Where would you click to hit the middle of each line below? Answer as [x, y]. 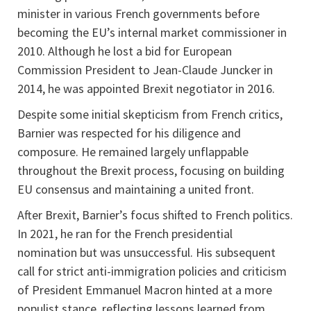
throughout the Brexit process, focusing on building [151, 171]
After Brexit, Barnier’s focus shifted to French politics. [155, 215]
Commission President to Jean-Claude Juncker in [145, 70]
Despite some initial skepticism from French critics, [150, 115]
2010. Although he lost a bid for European [125, 51]
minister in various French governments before [138, 14]
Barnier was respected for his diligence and [129, 133]
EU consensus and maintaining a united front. [136, 190]
